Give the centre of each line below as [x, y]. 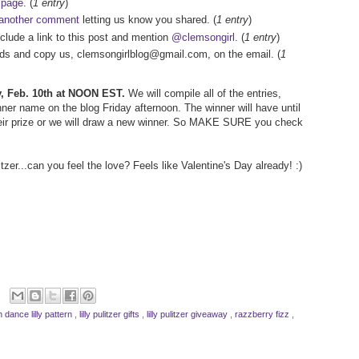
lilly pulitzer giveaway [188, 314]
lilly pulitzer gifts [111, 314]
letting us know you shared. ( [148, 20]
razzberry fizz [263, 314]
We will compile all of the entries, [203, 94]
